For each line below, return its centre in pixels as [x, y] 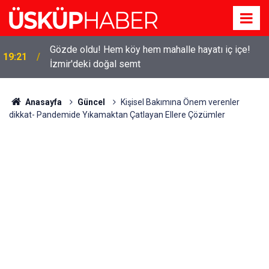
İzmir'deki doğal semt [95, 64]
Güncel [91, 102]
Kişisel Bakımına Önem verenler [180, 102]
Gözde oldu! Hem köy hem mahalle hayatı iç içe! [150, 50]
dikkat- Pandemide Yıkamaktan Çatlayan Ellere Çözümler [117, 115]
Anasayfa [42, 102]
